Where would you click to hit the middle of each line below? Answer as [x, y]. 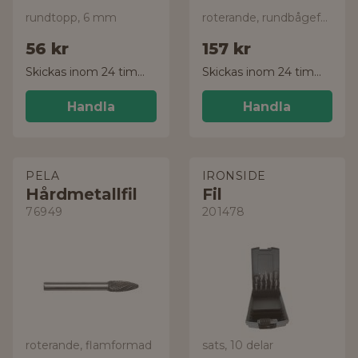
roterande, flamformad [89, 345]
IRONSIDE [234, 176]
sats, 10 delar [237, 345]
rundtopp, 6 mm [71, 17]
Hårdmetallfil [82, 194]
